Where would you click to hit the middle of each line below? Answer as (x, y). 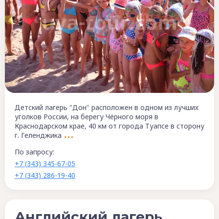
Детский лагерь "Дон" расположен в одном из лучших (107, 108)
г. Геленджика (38, 135)
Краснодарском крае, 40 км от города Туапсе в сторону (109, 126)
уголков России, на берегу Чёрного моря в (87, 117)
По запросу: (34, 152)
